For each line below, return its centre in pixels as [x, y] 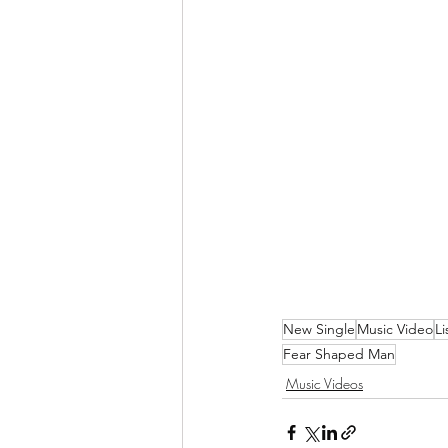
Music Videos [324, 384]
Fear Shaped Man [339, 354]
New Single [319, 329]
